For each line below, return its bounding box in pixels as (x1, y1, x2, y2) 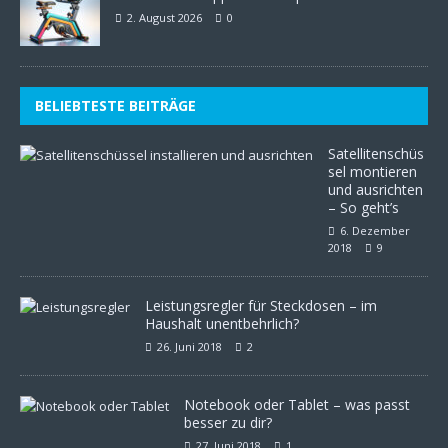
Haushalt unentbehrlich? (145, 314, 299, 333)
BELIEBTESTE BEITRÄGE (35, 96, 196, 115)
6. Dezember (340, 223, 410, 238)
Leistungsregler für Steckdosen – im (145, 296, 377, 315)
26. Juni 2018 (157, 339, 222, 354)
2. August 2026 (127, 10, 202, 25)
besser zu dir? (184, 413, 272, 432)
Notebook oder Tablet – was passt (184, 395, 410, 414)
